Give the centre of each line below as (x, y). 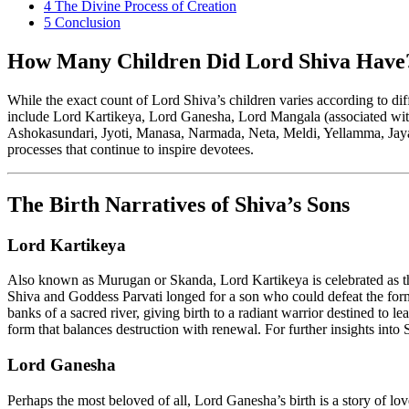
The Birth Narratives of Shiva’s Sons (178, 204)
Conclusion (88, 22)
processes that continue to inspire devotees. (131, 149)
